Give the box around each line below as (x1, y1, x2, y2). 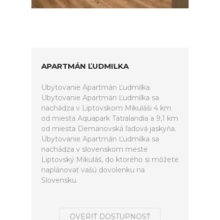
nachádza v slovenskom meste (41, 145, 148, 154)
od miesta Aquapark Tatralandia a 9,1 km (41, 114, 178, 123)
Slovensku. (41, 176, 78, 185)
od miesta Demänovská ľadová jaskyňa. (41, 124, 176, 133)
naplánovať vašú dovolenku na (41, 165, 145, 174)
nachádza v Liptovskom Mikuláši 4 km (41, 104, 171, 112)
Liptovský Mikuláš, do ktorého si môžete (41, 155, 179, 164)
